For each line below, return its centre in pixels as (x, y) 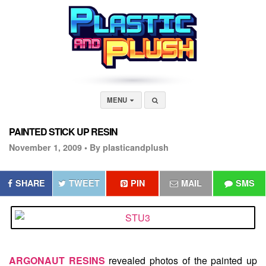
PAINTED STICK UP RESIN (63, 132)
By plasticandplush (129, 147)
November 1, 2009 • (48, 147)
